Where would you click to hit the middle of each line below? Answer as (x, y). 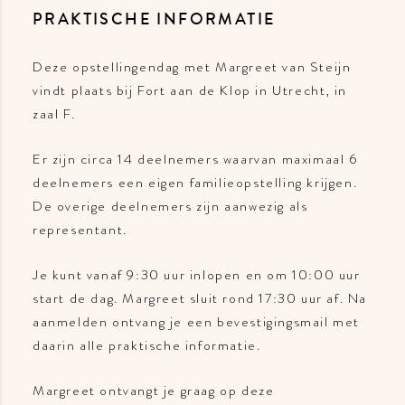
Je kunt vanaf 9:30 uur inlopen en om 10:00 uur (197, 275)
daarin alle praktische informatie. (147, 346)
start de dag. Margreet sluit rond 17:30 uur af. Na (200, 299)
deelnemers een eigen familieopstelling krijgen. (195, 183)
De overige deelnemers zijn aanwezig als (170, 207)
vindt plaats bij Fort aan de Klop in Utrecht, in (190, 91)
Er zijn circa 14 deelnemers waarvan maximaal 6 (195, 160)
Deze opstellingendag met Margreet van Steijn (192, 67)
